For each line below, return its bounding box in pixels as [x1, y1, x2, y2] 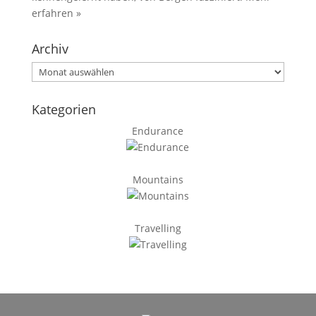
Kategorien [31, 101, 96, 118]
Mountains [132, 173, 183, 186]
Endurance [132, 124, 184, 138]
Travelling [134, 221, 181, 235]
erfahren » [31, 6, 81, 20]
